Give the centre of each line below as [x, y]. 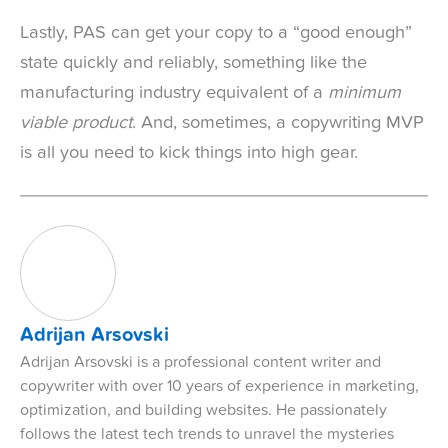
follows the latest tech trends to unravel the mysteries [207, 434]
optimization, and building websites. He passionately [203, 410]
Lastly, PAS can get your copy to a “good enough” [216, 32]
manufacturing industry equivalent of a [174, 92]
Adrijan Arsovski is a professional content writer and [200, 362]
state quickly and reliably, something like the [193, 62]
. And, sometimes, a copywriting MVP [278, 122]
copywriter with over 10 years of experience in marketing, [219, 386]
